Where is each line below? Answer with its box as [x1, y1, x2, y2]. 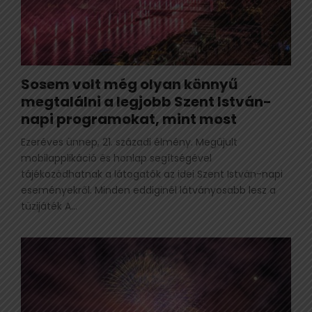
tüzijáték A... [21, 198, 77, 213]
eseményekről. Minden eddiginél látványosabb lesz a [21, 182, 276, 197]
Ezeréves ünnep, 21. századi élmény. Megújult [21, 134, 237, 149]
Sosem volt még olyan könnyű [21, 74, 237, 94]
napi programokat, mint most [21, 109, 237, 129]
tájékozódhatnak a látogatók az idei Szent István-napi [21, 166, 283, 181]
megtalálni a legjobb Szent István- [21, 91, 272, 111]
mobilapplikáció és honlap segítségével [21, 150, 212, 165]
